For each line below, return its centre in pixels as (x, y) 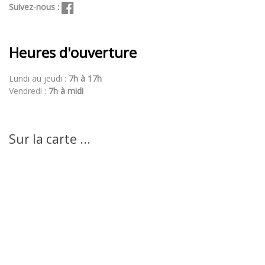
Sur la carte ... (50, 139)
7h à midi (66, 91)
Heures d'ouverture (73, 53)
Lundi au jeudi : (39, 79)
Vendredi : (29, 91)
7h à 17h (85, 79)
